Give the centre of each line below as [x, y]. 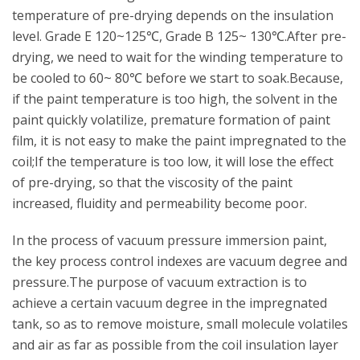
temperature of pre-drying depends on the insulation [173, 15]
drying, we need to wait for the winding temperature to [178, 57]
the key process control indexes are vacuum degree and [180, 261]
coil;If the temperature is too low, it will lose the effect [173, 162]
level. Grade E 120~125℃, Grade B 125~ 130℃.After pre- [179, 36]
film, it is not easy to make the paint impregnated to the [179, 141]
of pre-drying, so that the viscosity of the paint [152, 182]
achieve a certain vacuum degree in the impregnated [170, 303]
